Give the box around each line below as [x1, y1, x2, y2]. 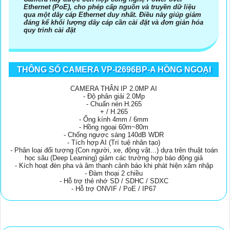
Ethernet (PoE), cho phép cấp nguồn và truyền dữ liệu [24, 3, 196, 11]
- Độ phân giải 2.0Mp [83, 92, 145, 101]
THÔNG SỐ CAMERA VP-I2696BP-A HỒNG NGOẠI [16, 65, 211, 74]
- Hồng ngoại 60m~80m [79, 123, 148, 131]
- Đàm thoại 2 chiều [85, 169, 143, 178]
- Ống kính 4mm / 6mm [79, 116, 148, 124]
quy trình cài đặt [24, 26, 75, 34]
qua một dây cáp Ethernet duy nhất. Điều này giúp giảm [24, 11, 201, 19]
